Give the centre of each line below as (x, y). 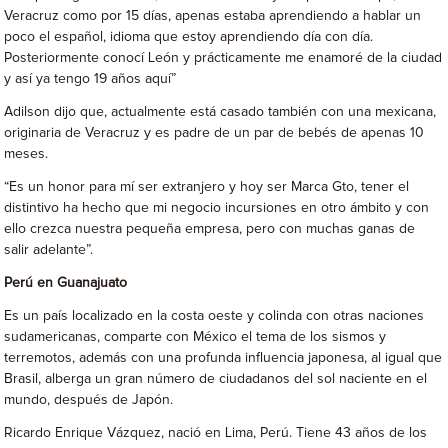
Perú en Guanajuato (66, 282)
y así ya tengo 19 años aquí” (90, 78)
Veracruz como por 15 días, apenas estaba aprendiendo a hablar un (213, 15)
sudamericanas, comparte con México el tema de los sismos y (195, 336)
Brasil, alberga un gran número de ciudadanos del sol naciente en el (216, 378)
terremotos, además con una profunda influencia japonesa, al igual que (223, 357)
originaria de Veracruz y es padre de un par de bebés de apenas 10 (214, 132)
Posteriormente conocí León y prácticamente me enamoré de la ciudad (223, 57)
